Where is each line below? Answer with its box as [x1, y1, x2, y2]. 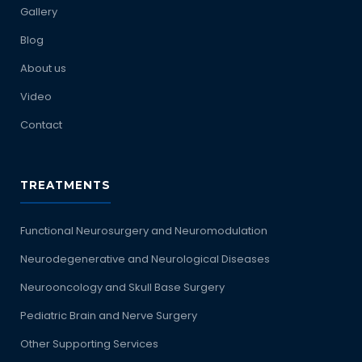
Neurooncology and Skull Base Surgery [20, 280, 225, 295]
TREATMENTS [20, 179, 112, 192]
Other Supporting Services [20, 336, 159, 351]
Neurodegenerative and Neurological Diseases [20, 251, 271, 267]
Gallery [20, 4, 58, 19]
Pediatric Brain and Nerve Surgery [20, 308, 198, 323]
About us [20, 61, 67, 76]
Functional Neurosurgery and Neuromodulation [20, 223, 268, 238]
